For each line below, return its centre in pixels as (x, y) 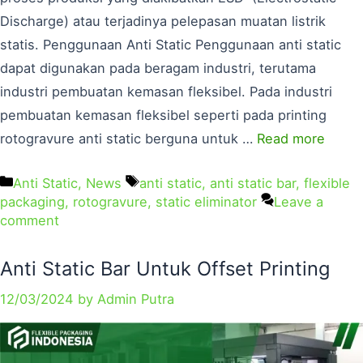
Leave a (299, 201)
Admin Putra (136, 299)
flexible (327, 183)
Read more (291, 138)
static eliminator (206, 201)
